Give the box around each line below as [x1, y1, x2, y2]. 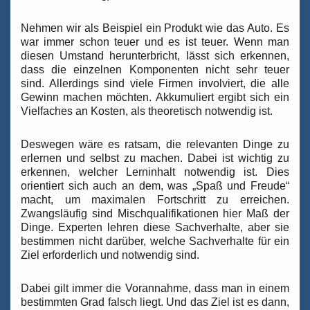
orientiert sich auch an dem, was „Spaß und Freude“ [21, 180, 289, 192]
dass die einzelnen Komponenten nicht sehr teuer [21, 64, 289, 76]
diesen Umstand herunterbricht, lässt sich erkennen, [21, 50, 289, 62]
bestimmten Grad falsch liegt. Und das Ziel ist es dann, [21, 296, 289, 309]
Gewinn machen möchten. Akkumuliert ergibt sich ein [21, 91, 289, 104]
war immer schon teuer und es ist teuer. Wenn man [21, 36, 289, 48]
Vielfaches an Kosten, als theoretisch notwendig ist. [21, 105, 273, 118]
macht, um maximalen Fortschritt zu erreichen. [21, 194, 289, 206]
